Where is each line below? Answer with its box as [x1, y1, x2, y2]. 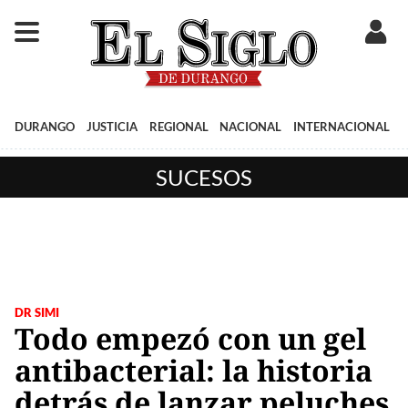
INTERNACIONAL [293, 118, 391, 134]
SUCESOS [156, 163, 252, 190]
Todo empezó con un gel [15, 318, 366, 358]
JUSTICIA [86, 118, 138, 134]
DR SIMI [15, 304, 59, 320]
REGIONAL [148, 118, 209, 134]
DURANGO [15, 118, 75, 134]
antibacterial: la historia [15, 350, 372, 390]
